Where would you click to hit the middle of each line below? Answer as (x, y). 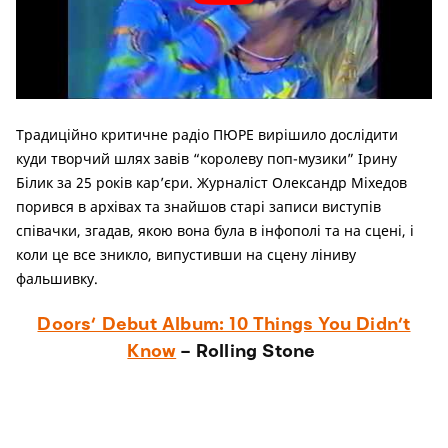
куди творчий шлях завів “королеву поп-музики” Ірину (206, 158)
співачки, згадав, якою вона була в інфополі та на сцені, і (215, 230)
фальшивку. (57, 278)
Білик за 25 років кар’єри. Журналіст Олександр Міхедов (211, 182)
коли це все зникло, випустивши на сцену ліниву (186, 254)
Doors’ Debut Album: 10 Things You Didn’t (224, 324)
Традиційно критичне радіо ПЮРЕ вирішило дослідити (207, 134)
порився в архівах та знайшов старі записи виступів (198, 206)
